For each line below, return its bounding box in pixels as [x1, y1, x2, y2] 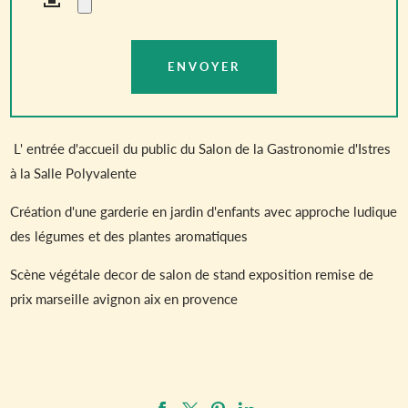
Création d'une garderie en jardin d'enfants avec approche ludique [10, 200, 398, 220]
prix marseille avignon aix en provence [10, 288, 239, 308]
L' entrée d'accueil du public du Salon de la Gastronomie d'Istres [10, 138, 392, 158]
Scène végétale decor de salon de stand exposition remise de [10, 263, 374, 283]
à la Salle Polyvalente [10, 162, 138, 182]
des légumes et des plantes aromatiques [10, 225, 249, 245]
